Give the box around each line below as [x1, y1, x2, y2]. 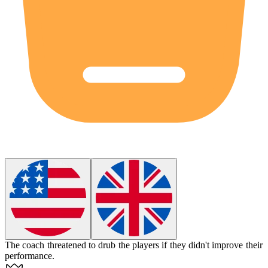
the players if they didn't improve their [118, 240, 263, 251]
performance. [5, 251, 54, 261]
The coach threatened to [5, 240, 99, 251]
